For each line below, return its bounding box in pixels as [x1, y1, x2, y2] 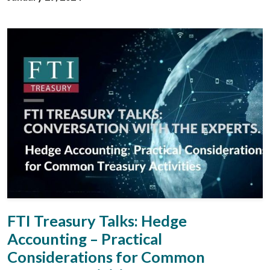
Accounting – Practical [7, 230, 162, 248]
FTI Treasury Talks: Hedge [7, 212, 187, 230]
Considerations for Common [7, 248, 205, 266]
